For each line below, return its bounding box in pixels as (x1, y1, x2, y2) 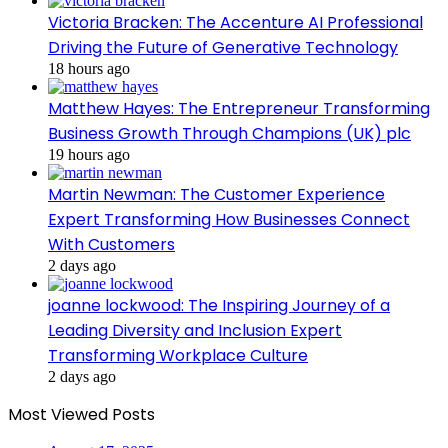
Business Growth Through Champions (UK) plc (48, 122, 411, 146)
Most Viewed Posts (8, 403, 155, 427)
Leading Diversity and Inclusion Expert (48, 319, 342, 343)
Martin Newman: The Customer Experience (48, 183, 385, 207)
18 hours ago (48, 60, 130, 78)
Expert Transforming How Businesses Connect (48, 208, 410, 232)
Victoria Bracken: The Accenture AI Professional (48, 11, 423, 35)
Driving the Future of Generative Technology (48, 36, 398, 60)
